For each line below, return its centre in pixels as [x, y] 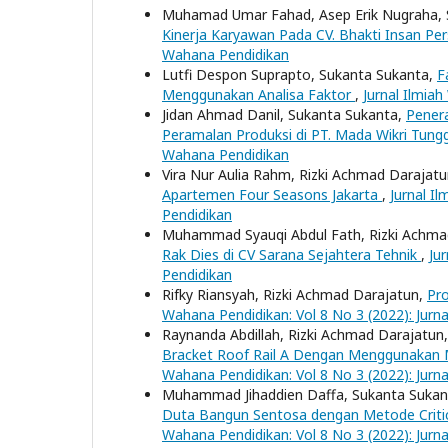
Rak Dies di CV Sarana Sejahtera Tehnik [291, 254]
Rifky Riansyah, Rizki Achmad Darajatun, [294, 294]
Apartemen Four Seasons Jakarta [272, 194]
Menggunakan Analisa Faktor [258, 94]
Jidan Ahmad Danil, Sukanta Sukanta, [284, 114]
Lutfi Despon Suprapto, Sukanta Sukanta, [299, 74]
